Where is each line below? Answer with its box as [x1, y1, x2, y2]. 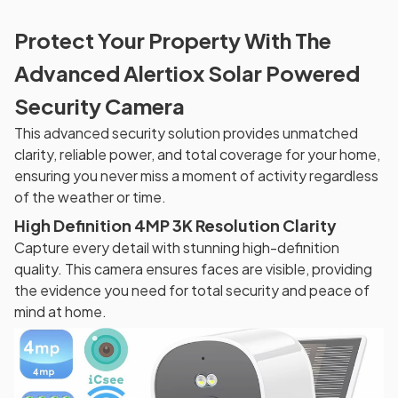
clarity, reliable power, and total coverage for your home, [14, 144, 380, 163]
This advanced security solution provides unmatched [14, 123, 358, 142]
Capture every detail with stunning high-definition [14, 238, 339, 258]
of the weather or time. [14, 187, 166, 206]
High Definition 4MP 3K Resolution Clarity [14, 215, 337, 236]
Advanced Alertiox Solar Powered [14, 59, 360, 86]
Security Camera [14, 92, 185, 119]
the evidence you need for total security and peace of [14, 281, 370, 300]
